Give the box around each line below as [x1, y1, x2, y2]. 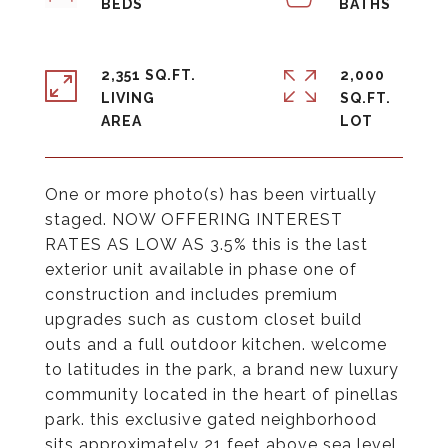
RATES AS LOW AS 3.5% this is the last [45, 235, 368, 254]
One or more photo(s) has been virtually [45, 185, 377, 204]
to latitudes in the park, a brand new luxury [45, 360, 399, 379]
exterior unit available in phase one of [45, 260, 357, 279]
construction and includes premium [45, 285, 338, 304]
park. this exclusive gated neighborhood [45, 410, 377, 429]
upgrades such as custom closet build [45, 310, 362, 329]
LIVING [101, 90, 155, 106]
